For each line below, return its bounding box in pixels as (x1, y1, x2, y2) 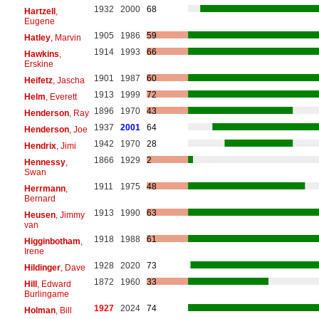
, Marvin (50, 32, 81, 43)
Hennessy (23, 157, 66, 167)
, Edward (36, 278, 71, 289)
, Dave (60, 262, 85, 273)
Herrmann (23, 183, 66, 194)
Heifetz (23, 75, 53, 85)
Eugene (23, 16, 55, 26)
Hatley (23, 32, 51, 43)
